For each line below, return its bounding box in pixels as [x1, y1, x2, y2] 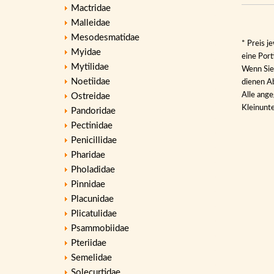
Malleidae [71, 18, 110, 28]
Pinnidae [71, 180, 105, 189]
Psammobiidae [71, 224, 129, 233]
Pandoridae [71, 106, 116, 116]
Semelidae [71, 253, 112, 262]
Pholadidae [71, 165, 115, 174]
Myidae [71, 48, 101, 57]
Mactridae [71, 4, 111, 13]
